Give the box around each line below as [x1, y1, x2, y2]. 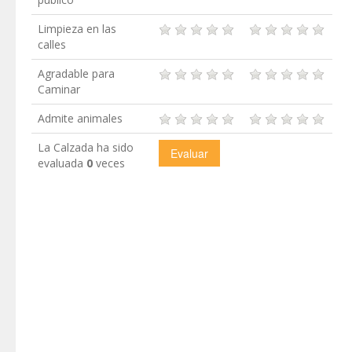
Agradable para [38, 66, 115, 81]
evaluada [38, 156, 86, 170]
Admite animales [38, 111, 123, 126]
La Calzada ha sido [38, 140, 134, 155]
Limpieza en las [38, 21, 116, 36]
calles [38, 37, 66, 52]
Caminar [38, 82, 80, 97]
